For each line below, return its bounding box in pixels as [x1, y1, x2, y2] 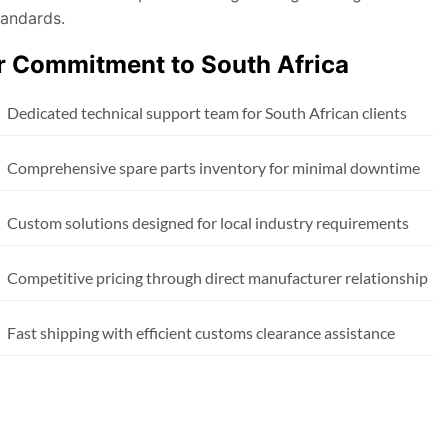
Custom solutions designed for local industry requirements [6, 212, 409, 232]
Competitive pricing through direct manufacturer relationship [6, 267, 428, 287]
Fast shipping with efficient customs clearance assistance [6, 322, 395, 342]
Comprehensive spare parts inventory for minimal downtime [6, 157, 420, 177]
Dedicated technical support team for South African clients [6, 102, 407, 122]
